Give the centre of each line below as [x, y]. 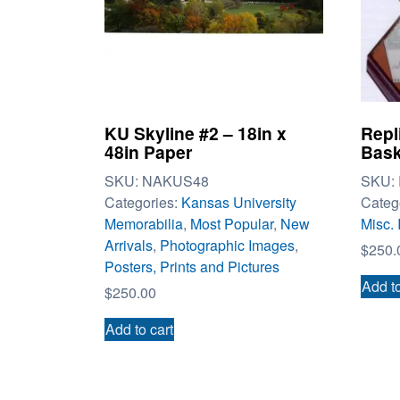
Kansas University [239, 202]
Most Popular [232, 223]
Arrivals [129, 245]
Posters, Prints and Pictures [192, 266]
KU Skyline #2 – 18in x [196, 133]
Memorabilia [144, 223]
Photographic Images [227, 245]
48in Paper [148, 152]
